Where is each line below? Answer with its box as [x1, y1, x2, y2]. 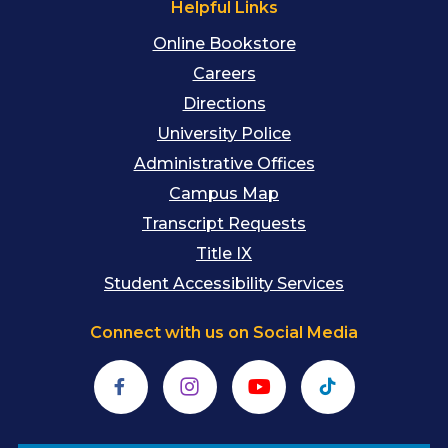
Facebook [119, 357, 199, 377]
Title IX [196, 243, 252, 263]
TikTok [326, 357, 380, 377]
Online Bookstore [152, 33, 296, 53]
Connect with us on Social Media [90, 322, 358, 342]
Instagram [188, 357, 270, 377]
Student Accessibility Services [104, 273, 344, 293]
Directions [182, 93, 266, 113]
